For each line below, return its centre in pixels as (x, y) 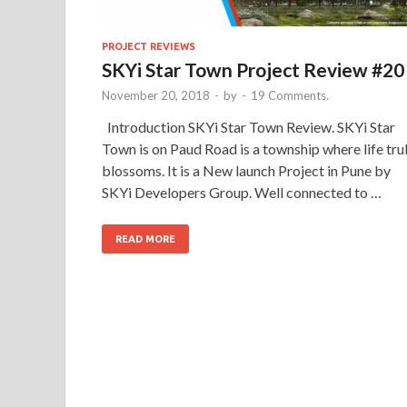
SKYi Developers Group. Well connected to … (242, 193)
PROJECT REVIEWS (149, 47)
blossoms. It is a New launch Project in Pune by (246, 171)
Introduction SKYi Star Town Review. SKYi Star (248, 127)
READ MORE (145, 239)
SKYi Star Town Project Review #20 (253, 70)
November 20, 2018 (156, 96)
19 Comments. (290, 96)
